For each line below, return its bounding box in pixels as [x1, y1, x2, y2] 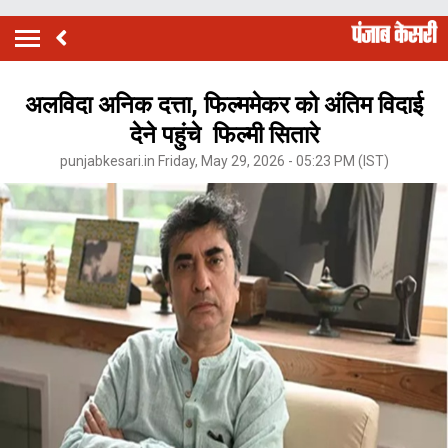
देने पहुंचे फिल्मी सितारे [129, 120, 319, 149]
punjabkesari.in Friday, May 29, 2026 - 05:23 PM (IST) [59, 152, 389, 169]
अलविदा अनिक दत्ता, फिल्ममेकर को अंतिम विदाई [25, 90, 423, 119]
